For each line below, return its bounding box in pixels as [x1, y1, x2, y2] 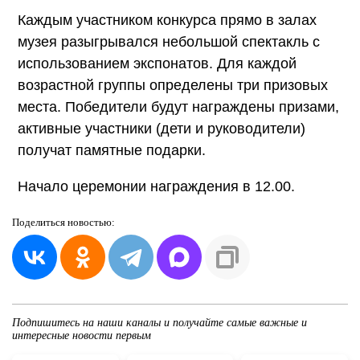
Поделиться [12, 215, 67, 228]
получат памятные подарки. [18, 141, 206, 158]
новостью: [67, 215, 115, 228]
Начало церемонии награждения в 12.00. [18, 178, 295, 194]
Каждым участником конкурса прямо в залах [18, 11, 317, 28]
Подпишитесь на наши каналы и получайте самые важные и [12, 316, 307, 329]
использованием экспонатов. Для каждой [18, 55, 297, 72]
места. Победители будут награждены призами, [18, 98, 339, 115]
